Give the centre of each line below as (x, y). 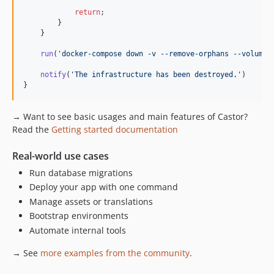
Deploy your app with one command (104, 187)
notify (53, 74)
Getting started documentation (115, 129)
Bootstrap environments (79, 216)
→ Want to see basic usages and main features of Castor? (130, 116)
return (87, 12)
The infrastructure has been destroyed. (156, 74)
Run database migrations (81, 172)
